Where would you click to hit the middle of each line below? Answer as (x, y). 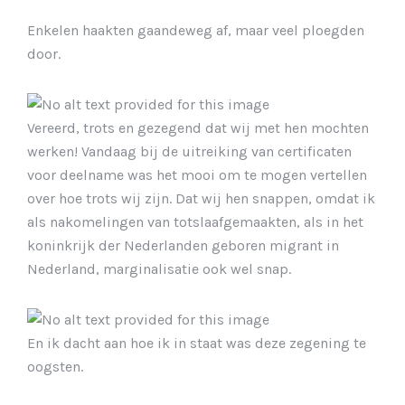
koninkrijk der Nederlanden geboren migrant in (183, 245)
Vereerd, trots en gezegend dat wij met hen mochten (198, 127)
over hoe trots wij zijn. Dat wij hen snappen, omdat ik (201, 198)
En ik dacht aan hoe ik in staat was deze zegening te (197, 343)
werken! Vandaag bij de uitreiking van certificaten (189, 151)
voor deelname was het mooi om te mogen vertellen (197, 174)
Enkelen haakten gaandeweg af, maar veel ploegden (196, 30)
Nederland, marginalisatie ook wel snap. (159, 268)
